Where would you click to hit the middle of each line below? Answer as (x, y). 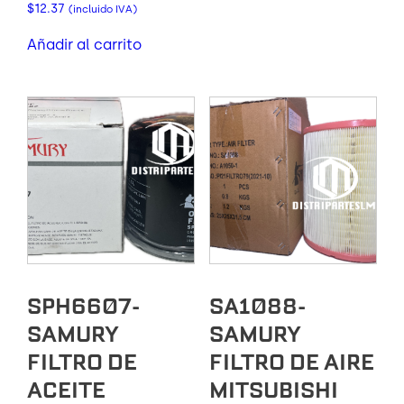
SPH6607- (83, 306)
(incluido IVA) (103, 9)
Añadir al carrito (84, 44)
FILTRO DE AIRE (291, 362)
